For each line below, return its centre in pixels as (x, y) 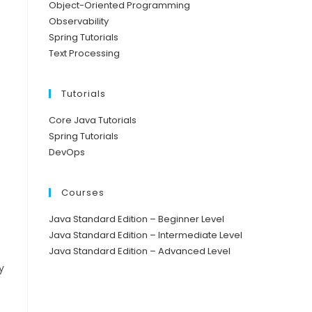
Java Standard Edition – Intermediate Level (146, 235)
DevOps (67, 152)
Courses (83, 192)
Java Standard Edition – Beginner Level (136, 219)
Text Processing (84, 53)
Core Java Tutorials (93, 120)
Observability (79, 21)
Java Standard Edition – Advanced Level (140, 251)
